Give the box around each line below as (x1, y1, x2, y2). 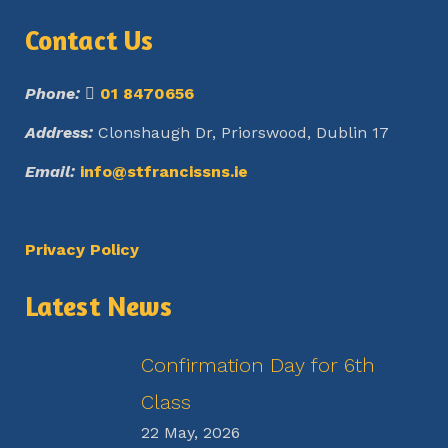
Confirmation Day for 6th (141, 353, 375, 377)
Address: (25, 123, 93, 142)
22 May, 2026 (141, 423, 240, 442)
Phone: (25, 84, 80, 103)
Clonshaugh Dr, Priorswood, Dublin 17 (93, 123, 389, 142)
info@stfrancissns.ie (80, 162, 248, 181)
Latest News (25, 290, 173, 322)
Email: (25, 162, 75, 181)
